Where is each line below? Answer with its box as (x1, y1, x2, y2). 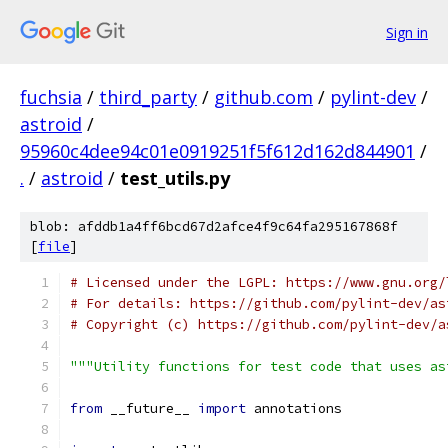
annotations (246, 400, 342, 417)
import (198, 400, 246, 417)
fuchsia (20, 85, 82, 109)
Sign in (386, 22, 428, 42)
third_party (99, 85, 197, 109)
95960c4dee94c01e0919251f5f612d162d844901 (20, 139, 415, 163)
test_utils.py (120, 166, 230, 190)
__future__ (102, 400, 198, 417)
